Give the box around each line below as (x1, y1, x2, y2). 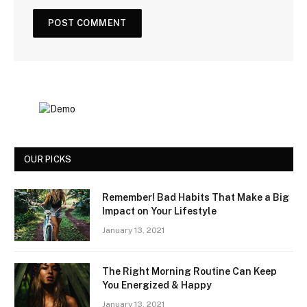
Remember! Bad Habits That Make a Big (102, 192, 289, 204)
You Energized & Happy (102, 280, 212, 291)
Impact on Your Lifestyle (102, 206, 217, 217)
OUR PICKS (24, 154, 72, 165)
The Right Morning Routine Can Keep (102, 266, 277, 278)
